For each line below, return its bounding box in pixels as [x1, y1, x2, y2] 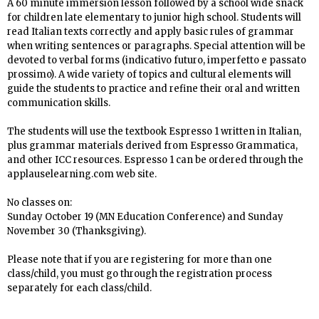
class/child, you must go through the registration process [7, 268, 272, 281]
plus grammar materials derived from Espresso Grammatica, [7, 140, 298, 152]
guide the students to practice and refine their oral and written [7, 83, 300, 95]
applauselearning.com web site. [7, 168, 157, 181]
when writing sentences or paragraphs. [7, 40, 192, 53]
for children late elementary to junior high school [7, 11, 236, 24]
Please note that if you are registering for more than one [7, 253, 272, 266]
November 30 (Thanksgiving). [7, 225, 146, 238]
